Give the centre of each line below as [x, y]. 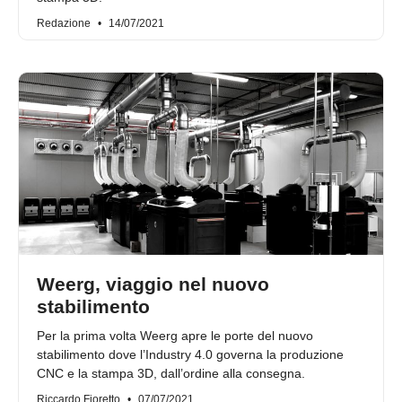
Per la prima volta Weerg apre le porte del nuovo [175, 336]
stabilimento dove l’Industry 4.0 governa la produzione [190, 355]
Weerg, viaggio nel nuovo [153, 284]
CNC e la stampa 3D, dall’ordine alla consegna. [171, 374]
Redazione [65, 24]
